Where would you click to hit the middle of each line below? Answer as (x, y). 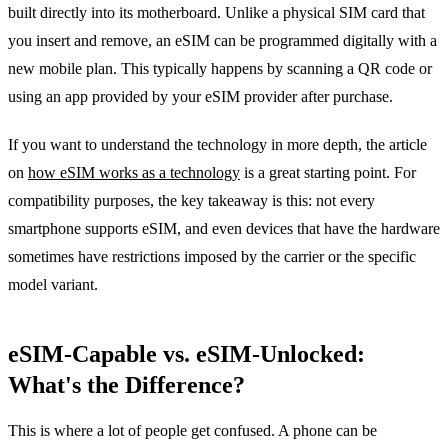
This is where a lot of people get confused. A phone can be (192, 430)
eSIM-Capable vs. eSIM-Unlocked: (186, 353)
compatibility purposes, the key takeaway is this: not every (191, 200)
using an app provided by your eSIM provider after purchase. (200, 96)
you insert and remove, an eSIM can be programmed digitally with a (222, 40)
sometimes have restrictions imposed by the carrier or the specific (212, 256)
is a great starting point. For (328, 172)
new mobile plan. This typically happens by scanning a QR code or (220, 68)
